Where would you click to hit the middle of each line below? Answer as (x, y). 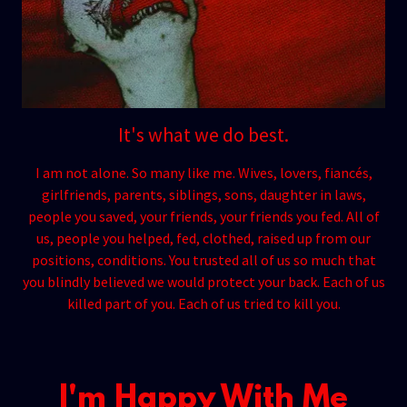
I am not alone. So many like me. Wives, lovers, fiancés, (203, 173)
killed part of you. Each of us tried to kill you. (203, 304)
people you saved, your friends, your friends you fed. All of (203, 217)
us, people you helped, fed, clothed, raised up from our (203, 238)
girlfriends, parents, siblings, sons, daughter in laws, (203, 195)
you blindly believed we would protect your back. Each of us (203, 282)
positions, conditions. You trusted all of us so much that (203, 260)
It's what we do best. (203, 135)
